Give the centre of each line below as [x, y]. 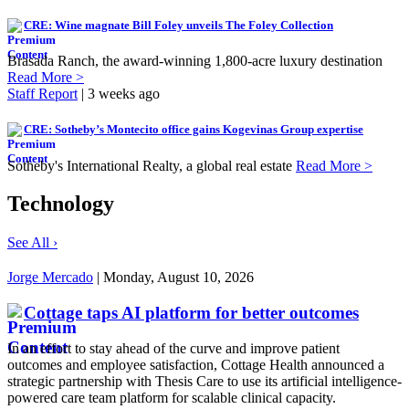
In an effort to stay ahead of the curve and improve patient [173, 348]
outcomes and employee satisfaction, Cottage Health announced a [196, 364]
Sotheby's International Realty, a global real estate [152, 165]
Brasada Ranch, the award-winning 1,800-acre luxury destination [195, 61]
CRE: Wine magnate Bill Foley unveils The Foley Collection [178, 26]
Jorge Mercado [50, 278]
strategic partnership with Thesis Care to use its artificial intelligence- [204, 381]
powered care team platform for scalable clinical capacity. [172, 397]
